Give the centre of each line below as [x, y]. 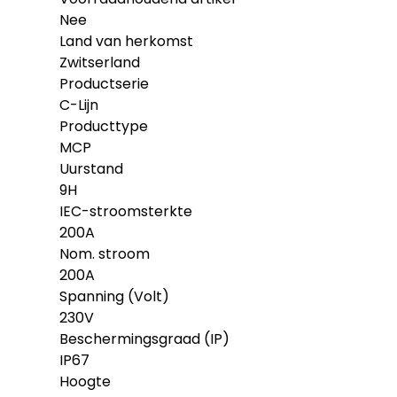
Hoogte [86, 382]
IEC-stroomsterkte [126, 212]
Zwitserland [100, 63]
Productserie [105, 84]
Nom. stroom [105, 254]
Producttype [104, 127]
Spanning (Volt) [115, 297]
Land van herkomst [127, 42]
